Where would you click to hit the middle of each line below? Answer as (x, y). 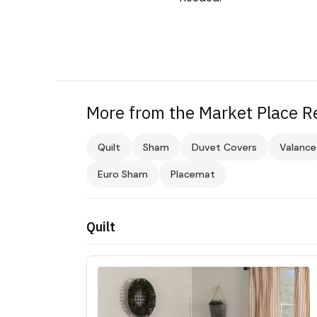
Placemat (192, 174)
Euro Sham (122, 174)
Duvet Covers (224, 147)
